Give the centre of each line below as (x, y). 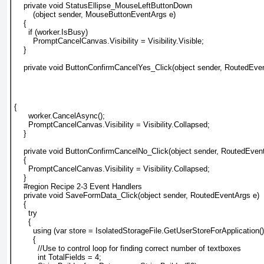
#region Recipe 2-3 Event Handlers (78, 186)
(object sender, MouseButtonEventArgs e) (95, 14)
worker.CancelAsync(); (60, 115)
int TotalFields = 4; (58, 257)
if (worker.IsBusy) (51, 32)
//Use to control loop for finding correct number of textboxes (128, 248)
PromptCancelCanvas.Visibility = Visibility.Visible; (109, 41)
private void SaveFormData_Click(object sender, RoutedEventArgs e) (137, 195)
